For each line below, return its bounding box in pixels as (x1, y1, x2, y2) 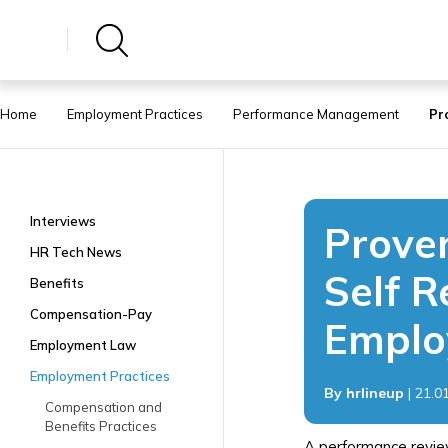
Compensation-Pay (30, 306, 152, 322)
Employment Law (30, 337, 136, 353)
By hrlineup (324, 384, 404, 402)
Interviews (30, 213, 96, 229)
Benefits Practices (45, 418, 157, 434)
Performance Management (233, 106, 399, 122)
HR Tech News (30, 244, 122, 260)
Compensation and (45, 399, 162, 415)
